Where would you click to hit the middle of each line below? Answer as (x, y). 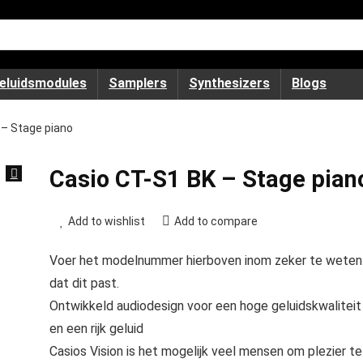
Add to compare (216, 221)
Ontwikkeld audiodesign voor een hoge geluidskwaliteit (205, 306)
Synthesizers (229, 83)
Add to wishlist (106, 221)
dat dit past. (84, 283)
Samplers (138, 83)
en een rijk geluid (96, 329)
